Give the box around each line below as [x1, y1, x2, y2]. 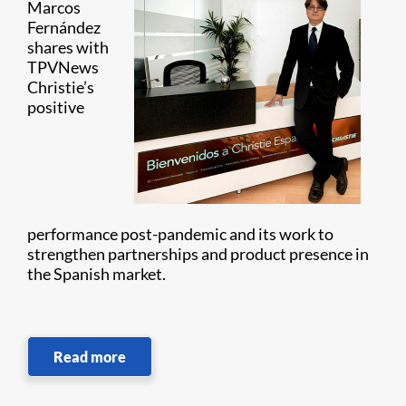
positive [27, 97, 84, 117]
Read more [53, 348, 126, 365]
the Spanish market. [27, 264, 169, 284]
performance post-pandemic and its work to [27, 224, 333, 244]
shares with [27, 37, 109, 57]
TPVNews [27, 57, 99, 77]
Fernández [27, 17, 101, 37]
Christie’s [27, 77, 94, 97]
